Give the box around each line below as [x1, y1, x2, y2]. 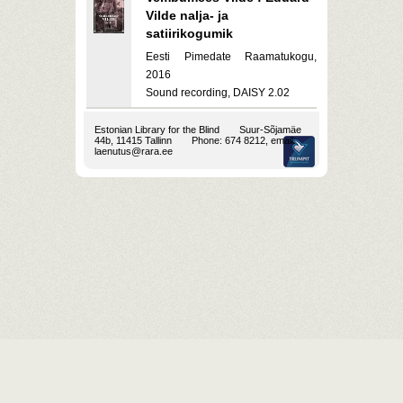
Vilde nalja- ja [146, 8, 228, 22]
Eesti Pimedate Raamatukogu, [146, 50, 317, 63]
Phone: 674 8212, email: [189, 135, 296, 146]
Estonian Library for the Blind [94, 124, 219, 135]
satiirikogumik [146, 26, 233, 40]
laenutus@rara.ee [94, 146, 173, 157]
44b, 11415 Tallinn [94, 135, 172, 146]
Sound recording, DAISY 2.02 [146, 86, 290, 99]
